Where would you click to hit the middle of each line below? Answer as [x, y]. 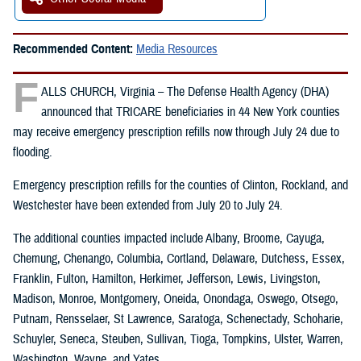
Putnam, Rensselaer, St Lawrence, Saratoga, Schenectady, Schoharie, [178, 320]
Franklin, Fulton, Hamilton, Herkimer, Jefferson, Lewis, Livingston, [167, 279]
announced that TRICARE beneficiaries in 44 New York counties [191, 112]
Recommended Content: [75, 50]
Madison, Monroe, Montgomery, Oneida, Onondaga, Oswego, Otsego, [176, 299]
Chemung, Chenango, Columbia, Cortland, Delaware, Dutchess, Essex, [179, 259]
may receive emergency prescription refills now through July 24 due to [176, 133]
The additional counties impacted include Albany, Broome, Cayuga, [169, 239]
